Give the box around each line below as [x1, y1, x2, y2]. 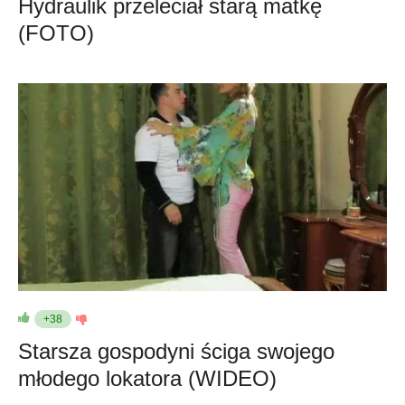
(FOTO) [18, 21, 94, 45]
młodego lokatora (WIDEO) [18, 365, 277, 391]
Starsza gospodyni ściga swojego [18, 338, 334, 363]
